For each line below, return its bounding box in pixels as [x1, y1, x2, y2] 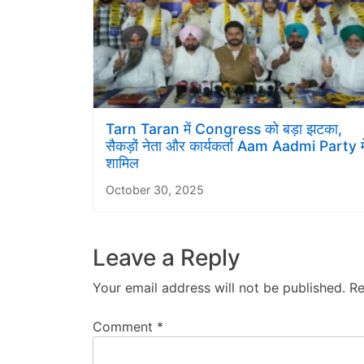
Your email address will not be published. [93, 279, 345, 296]
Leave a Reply [93, 243, 240, 271]
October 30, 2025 [106, 182, 204, 197]
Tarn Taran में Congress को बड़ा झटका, [106, 119, 342, 137]
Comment [93, 318, 157, 335]
